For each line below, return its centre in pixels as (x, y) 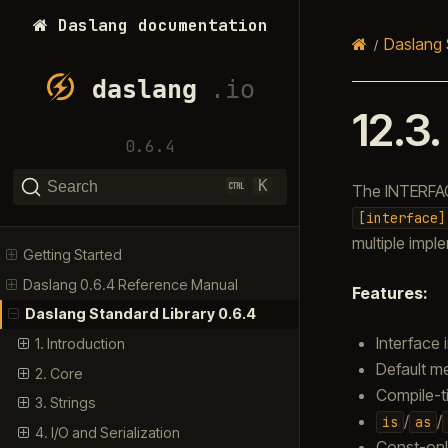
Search (72, 187)
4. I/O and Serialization (107, 432)
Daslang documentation (157, 25)
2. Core (58, 373)
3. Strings (65, 403)
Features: (389, 292)
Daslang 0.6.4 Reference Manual (131, 284)
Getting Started (73, 255)
